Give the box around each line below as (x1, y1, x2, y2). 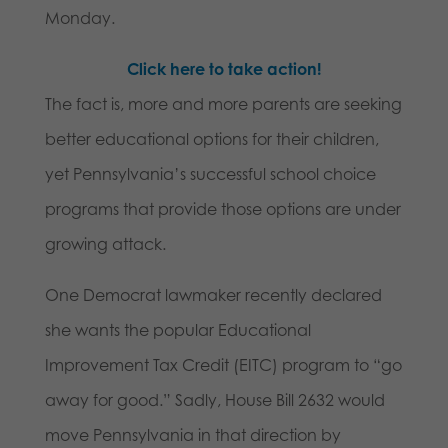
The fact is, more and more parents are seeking (44, 94, 402, 115)
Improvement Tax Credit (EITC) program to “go (44, 355, 402, 376)
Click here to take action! (126, 59, 321, 80)
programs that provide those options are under (44, 199, 401, 220)
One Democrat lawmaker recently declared (44, 285, 382, 306)
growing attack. (44, 234, 174, 255)
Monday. (44, 8, 115, 29)
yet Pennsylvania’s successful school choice (44, 164, 376, 185)
